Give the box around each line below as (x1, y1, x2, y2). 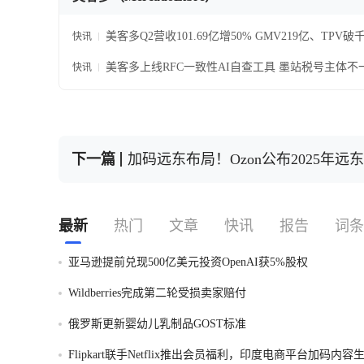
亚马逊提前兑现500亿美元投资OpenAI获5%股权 (68, 256, 308, 268)
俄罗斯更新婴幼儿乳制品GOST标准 (68, 318, 246, 330)
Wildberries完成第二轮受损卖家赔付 (68, 287, 246, 299)
